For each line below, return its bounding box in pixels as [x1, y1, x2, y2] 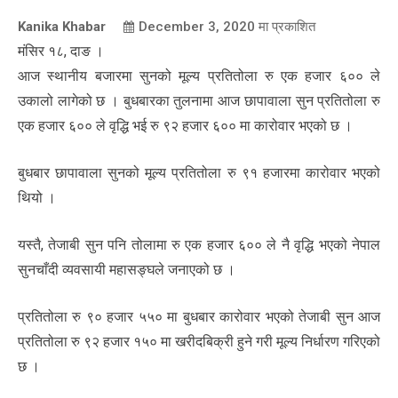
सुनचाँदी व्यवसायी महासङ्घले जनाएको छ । [18, 260, 235, 278]
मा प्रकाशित [255, 18, 315, 35]
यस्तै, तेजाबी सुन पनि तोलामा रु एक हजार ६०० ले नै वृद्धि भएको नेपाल [18, 235, 380, 253]
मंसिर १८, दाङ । [18, 42, 104, 60]
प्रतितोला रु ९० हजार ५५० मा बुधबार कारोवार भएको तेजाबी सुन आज [18, 307, 380, 325]
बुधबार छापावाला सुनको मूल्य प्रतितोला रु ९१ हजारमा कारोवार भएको [18, 163, 380, 181]
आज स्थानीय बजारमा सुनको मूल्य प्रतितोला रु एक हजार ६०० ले [18, 67, 380, 84]
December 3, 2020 [139, 18, 255, 35]
